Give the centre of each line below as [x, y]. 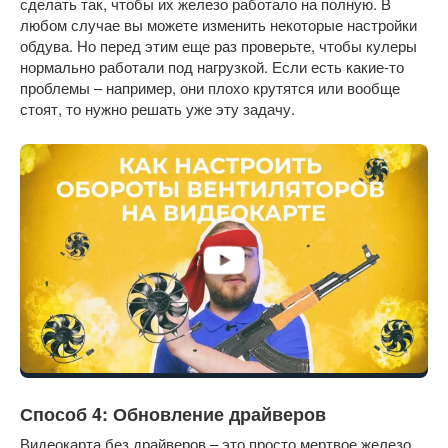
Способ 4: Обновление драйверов [173, 414]
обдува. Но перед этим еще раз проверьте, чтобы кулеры [218, 45]
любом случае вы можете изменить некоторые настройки [218, 24]
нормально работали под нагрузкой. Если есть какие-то [212, 66]
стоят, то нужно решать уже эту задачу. [157, 108]
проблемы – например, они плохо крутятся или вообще [210, 87]
